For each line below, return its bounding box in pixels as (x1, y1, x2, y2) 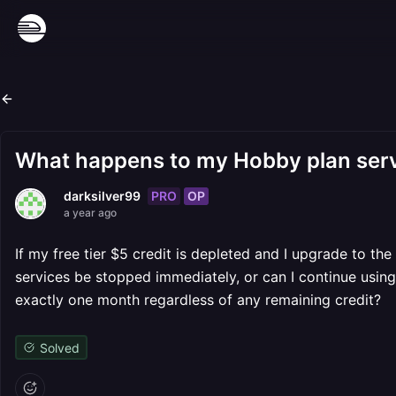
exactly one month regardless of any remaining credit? (15, 291, 381, 308)
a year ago (64, 206, 117, 219)
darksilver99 (64, 188, 141, 203)
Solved (39, 339, 80, 355)
